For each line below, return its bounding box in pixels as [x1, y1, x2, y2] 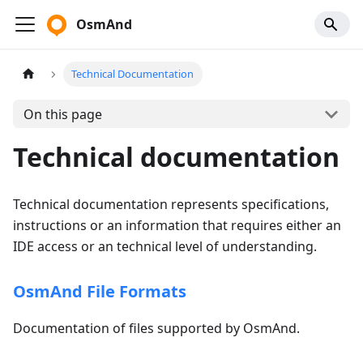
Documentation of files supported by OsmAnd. [13, 319, 300, 337]
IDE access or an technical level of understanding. [13, 237, 317, 255]
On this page [23, 105, 102, 123]
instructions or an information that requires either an [13, 216, 341, 234]
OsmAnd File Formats [13, 280, 186, 302]
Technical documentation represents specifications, [13, 195, 329, 213]
